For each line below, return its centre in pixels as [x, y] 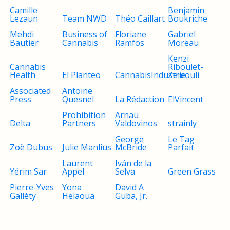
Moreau [183, 42]
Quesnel [78, 99]
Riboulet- [185, 66]
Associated [30, 91]
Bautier [24, 42]
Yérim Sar [28, 171]
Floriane [130, 34]
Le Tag [181, 139]
